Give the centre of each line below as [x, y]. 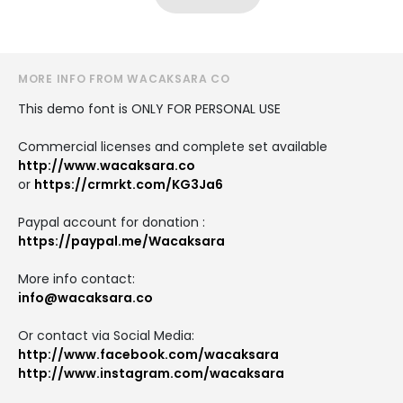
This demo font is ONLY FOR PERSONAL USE [149, 108]
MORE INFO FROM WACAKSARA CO [124, 78]
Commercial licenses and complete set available [173, 146]
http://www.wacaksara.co [107, 165]
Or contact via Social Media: [106, 335]
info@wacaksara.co [85, 297]
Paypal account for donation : [112, 222]
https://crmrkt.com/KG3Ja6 [129, 184]
